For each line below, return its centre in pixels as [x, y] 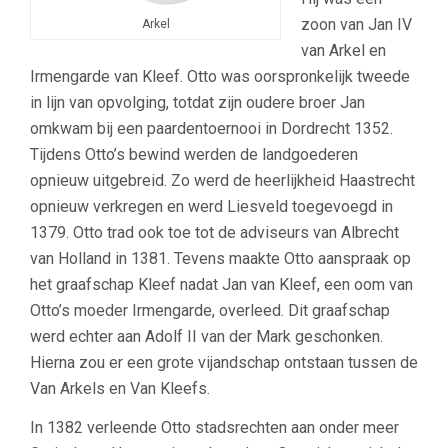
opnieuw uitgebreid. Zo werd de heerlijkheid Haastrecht [222, 180]
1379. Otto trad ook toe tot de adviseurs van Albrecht [214, 232]
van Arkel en [343, 50]
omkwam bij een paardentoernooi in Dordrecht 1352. [211, 128]
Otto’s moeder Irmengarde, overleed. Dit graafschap [210, 310]
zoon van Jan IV [356, 24]
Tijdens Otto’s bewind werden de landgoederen [194, 154]
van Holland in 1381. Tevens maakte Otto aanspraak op [220, 258]
